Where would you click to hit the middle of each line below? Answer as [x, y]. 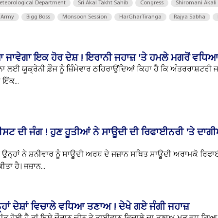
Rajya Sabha [190, 17]
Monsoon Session [85, 17]
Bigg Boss [38, 17]
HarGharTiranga [140, 17]
